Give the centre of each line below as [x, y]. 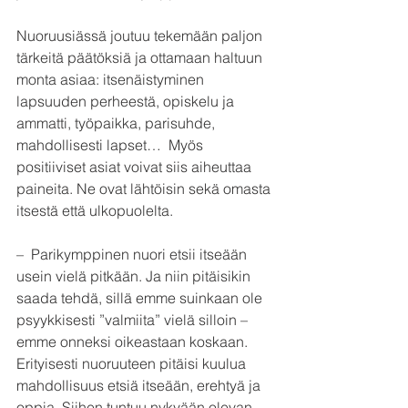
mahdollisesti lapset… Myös [112, 144]
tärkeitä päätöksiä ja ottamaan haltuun [141, 57]
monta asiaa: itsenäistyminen [112, 79]
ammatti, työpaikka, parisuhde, [117, 122]
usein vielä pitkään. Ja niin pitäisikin [135, 275]
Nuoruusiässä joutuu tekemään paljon [141, 35]
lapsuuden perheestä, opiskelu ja [127, 101]
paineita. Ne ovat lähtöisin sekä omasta [145, 188]
